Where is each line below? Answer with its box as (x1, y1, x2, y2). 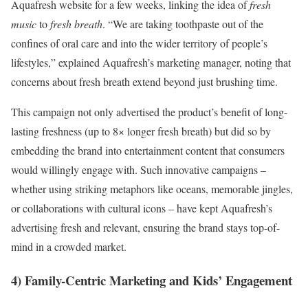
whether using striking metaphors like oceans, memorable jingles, (11, 181, 293, 197)
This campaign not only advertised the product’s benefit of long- (11, 104, 287, 120)
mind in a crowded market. (11, 239, 126, 254)
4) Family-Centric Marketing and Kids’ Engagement (11, 271, 292, 290)
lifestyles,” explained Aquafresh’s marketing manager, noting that (11, 55, 291, 70)
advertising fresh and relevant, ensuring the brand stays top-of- (11, 220, 280, 235)
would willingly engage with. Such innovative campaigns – (11, 162, 266, 177)
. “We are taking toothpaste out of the (102, 16, 263, 32)
